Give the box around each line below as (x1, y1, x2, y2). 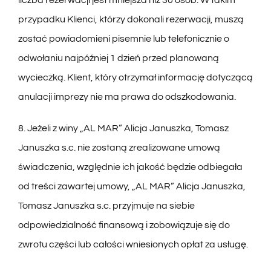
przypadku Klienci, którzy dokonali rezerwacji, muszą (18, 15, 244, 25)
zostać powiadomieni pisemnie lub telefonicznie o (18, 34, 229, 44)
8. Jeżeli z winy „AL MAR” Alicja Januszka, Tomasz (18, 123, 229, 134)
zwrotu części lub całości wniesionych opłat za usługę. (18, 240, 248, 250)
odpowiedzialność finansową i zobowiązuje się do (18, 220, 230, 230)
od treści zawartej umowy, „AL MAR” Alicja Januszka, (18, 181, 246, 192)
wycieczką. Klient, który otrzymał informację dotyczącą (18, 73, 253, 83)
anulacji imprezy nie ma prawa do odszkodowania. (18, 92, 236, 102)
